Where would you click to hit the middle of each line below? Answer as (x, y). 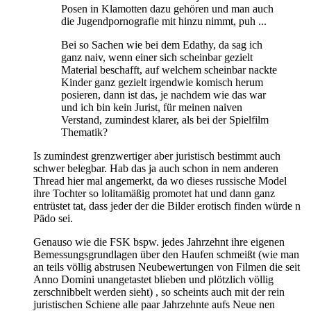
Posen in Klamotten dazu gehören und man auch (167, 8)
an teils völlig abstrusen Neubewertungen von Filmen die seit (167, 267)
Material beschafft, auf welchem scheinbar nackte (169, 69)
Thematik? (84, 132)
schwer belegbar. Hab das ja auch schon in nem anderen (156, 168)
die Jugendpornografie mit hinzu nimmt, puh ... (164, 21)
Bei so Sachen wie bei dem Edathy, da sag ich (162, 44)
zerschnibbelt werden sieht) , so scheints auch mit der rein (159, 292)
